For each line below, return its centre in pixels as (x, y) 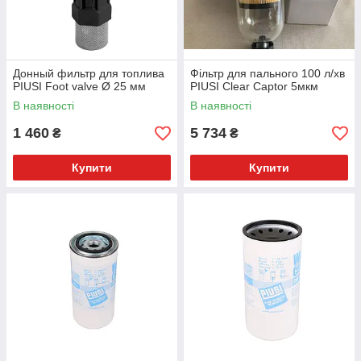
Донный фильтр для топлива (89, 74)
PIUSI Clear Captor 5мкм (254, 87)
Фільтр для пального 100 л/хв (268, 74)
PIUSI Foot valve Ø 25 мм (79, 87)
